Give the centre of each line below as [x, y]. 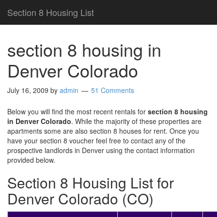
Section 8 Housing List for [91, 182]
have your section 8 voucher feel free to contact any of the [96, 140]
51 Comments [113, 90]
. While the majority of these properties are [136, 121]
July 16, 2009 [28, 90]
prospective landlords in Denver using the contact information [101, 150]
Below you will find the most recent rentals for [77, 111]
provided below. [31, 160]
